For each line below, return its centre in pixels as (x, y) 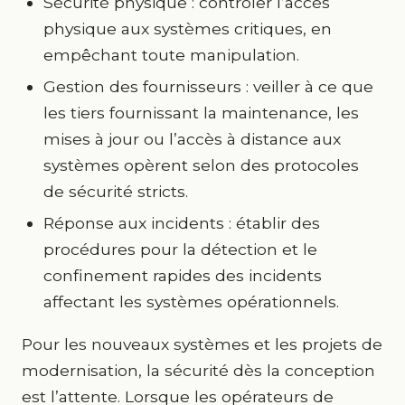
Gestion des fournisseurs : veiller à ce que (208, 86)
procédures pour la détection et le (180, 249)
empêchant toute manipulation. (171, 55)
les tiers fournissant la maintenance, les (201, 113)
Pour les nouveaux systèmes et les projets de (202, 344)
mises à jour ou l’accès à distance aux (192, 139)
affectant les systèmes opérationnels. (191, 301)
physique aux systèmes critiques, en (188, 28)
